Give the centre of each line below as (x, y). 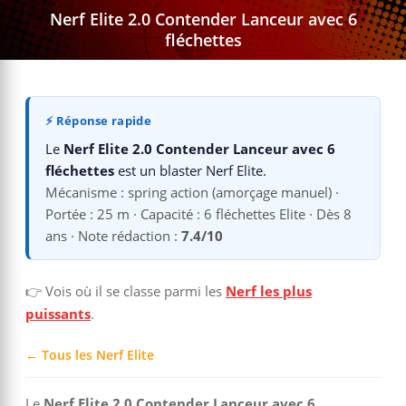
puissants (58, 314)
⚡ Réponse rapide (98, 121)
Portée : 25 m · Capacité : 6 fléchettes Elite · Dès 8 (198, 214)
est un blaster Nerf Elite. (190, 170)
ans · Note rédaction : (113, 236)
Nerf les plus (269, 291)
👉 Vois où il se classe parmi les (126, 291)
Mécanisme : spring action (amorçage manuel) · (192, 192)
